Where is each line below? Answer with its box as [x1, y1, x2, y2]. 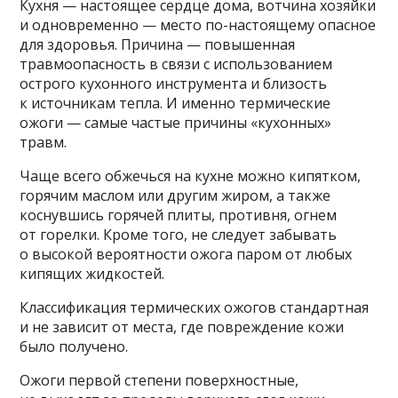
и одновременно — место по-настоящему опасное [20, 14, 377, 35]
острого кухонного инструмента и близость [20, 73, 328, 93]
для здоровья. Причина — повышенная [20, 34, 296, 54]
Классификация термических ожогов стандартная [20, 297, 370, 317]
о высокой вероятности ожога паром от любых [20, 243, 353, 264]
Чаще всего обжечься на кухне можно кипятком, [20, 165, 362, 186]
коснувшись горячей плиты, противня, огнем [20, 204, 338, 225]
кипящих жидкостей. [20, 263, 165, 283]
